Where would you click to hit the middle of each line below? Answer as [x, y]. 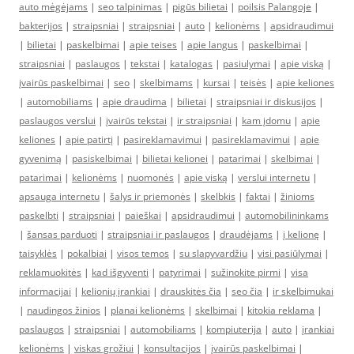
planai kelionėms [148, 310]
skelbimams [166, 83]
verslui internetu [274, 177]
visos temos [143, 253]
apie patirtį [89, 139]
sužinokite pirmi [246, 272]
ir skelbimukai [303, 291]
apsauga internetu [59, 196]
